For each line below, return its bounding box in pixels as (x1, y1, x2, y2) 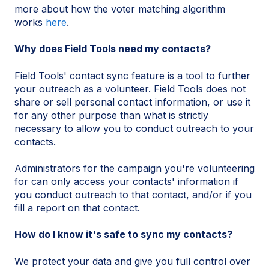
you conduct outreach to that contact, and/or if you (14, 188, 252, 201)
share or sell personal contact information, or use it (14, 95, 250, 108)
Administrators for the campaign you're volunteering (14, 162, 255, 174)
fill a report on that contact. (14, 201, 140, 214)
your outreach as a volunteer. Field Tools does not (14, 82, 246, 95)
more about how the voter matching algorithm (14, 2, 225, 15)
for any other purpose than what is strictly (14, 109, 208, 121)
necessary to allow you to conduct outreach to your (14, 122, 254, 134)
